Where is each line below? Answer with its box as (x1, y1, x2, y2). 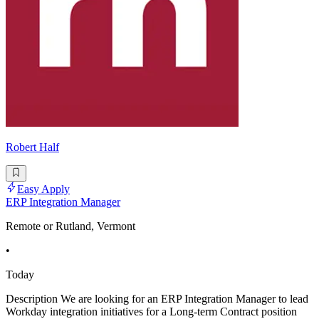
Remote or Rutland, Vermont (6, 219, 135, 232)
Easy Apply (17, 182, 70, 195)
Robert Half (6, 141, 59, 154)
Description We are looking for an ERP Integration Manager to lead (6, 292, 308, 305)
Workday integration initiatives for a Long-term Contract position (6, 305, 297, 318)
